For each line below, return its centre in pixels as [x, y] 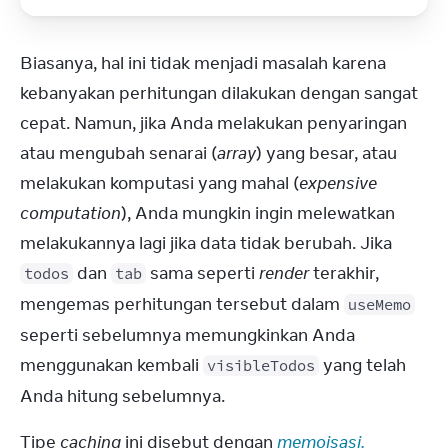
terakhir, [344, 273]
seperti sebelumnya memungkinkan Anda [187, 335]
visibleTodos [261, 365]
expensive [338, 183]
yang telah [362, 365]
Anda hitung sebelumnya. [122, 396]
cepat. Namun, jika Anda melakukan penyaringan [213, 123]
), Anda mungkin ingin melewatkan [258, 213]
